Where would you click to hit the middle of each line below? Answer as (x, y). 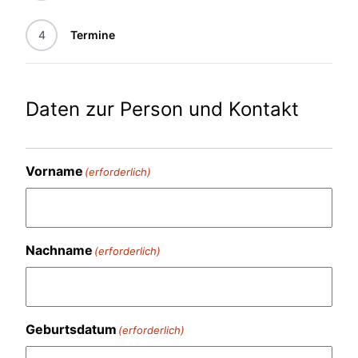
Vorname (54, 171)
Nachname (59, 251)
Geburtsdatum (71, 330)
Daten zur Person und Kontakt (162, 109)
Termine (93, 35)
